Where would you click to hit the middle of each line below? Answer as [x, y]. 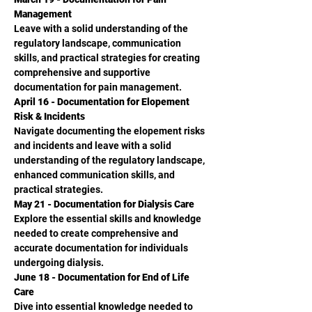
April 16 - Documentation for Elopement [103, 102]
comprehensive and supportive [83, 72]
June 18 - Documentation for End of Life [103, 277]
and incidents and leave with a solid [94, 146]
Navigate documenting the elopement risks [110, 131]
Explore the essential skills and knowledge [109, 219]
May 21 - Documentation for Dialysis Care [104, 204]
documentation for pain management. [98, 87]
